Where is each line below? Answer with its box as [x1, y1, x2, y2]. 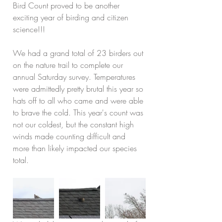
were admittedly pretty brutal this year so [13, 83, 146, 94]
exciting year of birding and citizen [13, 12, 131, 23]
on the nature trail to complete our [13, 59, 125, 70]
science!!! [13, 24, 45, 35]
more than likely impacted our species [13, 143, 139, 154]
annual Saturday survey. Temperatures [13, 71, 138, 82]
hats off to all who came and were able [13, 95, 146, 106]
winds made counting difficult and [13, 131, 128, 142]
